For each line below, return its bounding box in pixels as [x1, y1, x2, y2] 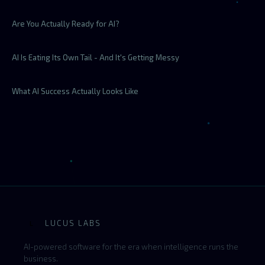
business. [24, 254, 58, 263]
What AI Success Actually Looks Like [12, 86, 138, 96]
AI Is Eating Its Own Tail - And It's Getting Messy [12, 53, 179, 62]
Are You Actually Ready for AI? [12, 19, 119, 28]
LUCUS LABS [45, 218, 101, 228]
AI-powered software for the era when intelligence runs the [24, 242, 238, 251]
